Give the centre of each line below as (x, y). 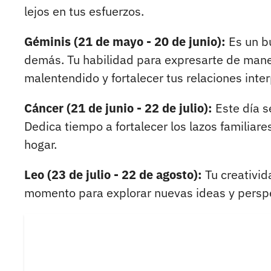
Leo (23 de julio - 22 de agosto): (113, 175)
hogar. (41, 145)
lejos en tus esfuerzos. (84, 11)
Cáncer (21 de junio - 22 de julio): (118, 108)
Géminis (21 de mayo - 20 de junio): (126, 42)
